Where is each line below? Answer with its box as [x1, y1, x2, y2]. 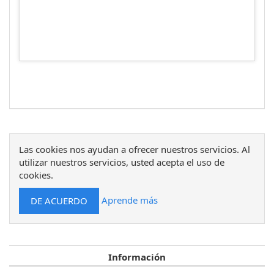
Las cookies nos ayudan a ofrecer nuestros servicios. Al [19, 143, 250, 155]
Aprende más [102, 193, 158, 206]
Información [108, 250, 166, 263]
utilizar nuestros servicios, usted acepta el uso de [19, 155, 224, 168]
